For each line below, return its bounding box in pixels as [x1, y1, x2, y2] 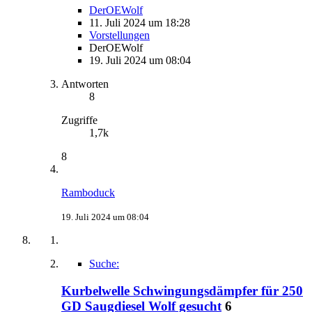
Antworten [61, 78, 109, 91]
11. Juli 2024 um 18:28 [89, 17, 190, 29]
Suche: [89, 258, 119, 270]
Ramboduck [61, 187, 115, 199]
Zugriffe [61, 114, 97, 127]
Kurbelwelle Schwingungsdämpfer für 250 [61, 283, 303, 299]
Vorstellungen [89, 29, 150, 42]
